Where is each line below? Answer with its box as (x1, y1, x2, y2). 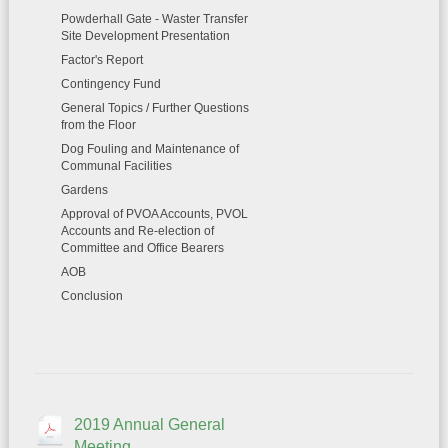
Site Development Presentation (60, 29, 230, 43)
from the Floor (60, 118, 136, 132)
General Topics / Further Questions (60, 101, 249, 115)
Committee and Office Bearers (60, 241, 224, 255)
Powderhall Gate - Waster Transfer (60, 12, 248, 26)
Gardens (60, 183, 108, 197)
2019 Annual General (73, 416, 225, 433)
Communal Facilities (60, 159, 172, 173)
